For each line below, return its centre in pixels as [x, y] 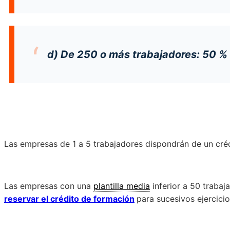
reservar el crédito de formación [69, 198]
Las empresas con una [49, 186]
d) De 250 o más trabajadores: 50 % [137, 54]
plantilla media [122, 186]
